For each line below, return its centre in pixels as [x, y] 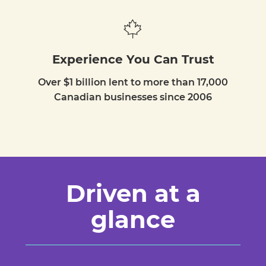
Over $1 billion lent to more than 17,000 [133, 83]
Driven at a [133, 194]
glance [133, 220]
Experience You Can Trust [133, 60]
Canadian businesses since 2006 [133, 97]
